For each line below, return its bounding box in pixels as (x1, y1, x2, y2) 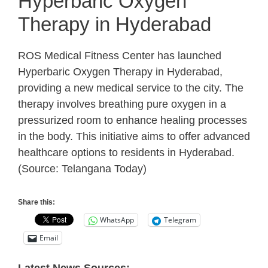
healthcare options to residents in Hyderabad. (18, 147, 234, 159)
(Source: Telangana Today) (18, 163, 147, 175)
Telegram (164, 215, 196, 225)
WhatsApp (100, 215, 134, 225)
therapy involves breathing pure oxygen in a (18, 98, 226, 110)
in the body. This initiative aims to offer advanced (18, 130, 250, 142)
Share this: (18, 198, 55, 206)
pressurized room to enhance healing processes (18, 114, 247, 126)
